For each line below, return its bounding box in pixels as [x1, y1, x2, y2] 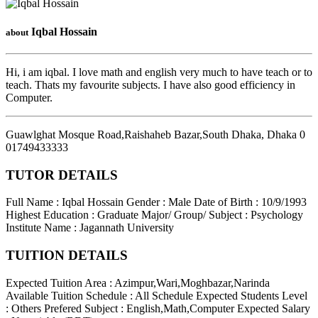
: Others [6, 302, 44, 314]
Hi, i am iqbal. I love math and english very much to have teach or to [6, 65, 312, 78]
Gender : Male [126, 196, 191, 209]
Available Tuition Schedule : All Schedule [6, 289, 196, 302]
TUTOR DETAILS [6, 167, 118, 182]
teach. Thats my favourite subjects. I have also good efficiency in [6, 78, 295, 91]
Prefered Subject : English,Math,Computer [44, 302, 234, 314]
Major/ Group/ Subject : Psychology [141, 209, 303, 221]
